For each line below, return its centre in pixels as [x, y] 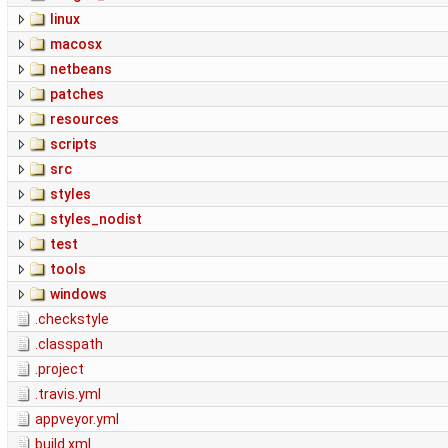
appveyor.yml [77, 419]
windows [78, 294]
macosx [76, 44]
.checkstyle [72, 319]
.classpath [69, 344]
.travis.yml [68, 394]
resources [84, 119]
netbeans [81, 69]
